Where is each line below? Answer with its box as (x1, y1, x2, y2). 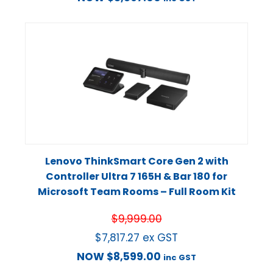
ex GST (143, 230, 178, 246)
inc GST (163, 252, 196, 264)
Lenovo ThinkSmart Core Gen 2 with (44, 154, 229, 169)
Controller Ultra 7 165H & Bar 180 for (46, 169, 227, 184)
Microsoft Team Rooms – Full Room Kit (37, 185, 236, 199)
